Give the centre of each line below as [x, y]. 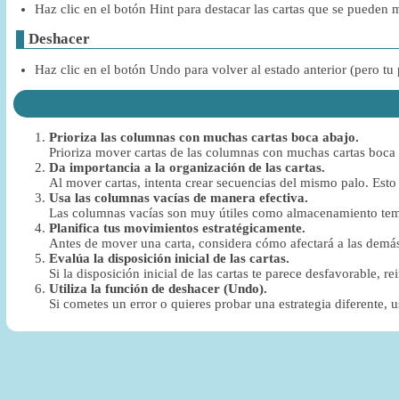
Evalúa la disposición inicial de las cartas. [169, 259]
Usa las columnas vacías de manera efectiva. [178, 198]
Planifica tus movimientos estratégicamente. [177, 228]
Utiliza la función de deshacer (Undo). [158, 289]
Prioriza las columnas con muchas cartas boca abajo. [204, 138]
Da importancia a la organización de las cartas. [187, 168]
